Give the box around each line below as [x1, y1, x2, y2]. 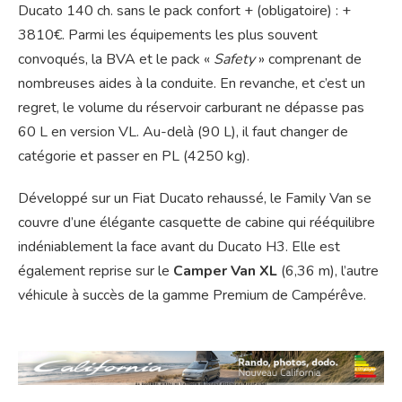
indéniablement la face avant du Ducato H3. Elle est [18, 236, 340, 257]
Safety [214, 48, 255, 69]
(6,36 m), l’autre [277, 260, 379, 281]
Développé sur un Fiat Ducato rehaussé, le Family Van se [18, 188, 371, 208]
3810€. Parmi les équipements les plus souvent [18, 24, 318, 45]
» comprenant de [255, 48, 362, 69]
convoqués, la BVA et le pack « [18, 48, 214, 69]
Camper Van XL [173, 260, 277, 281]
